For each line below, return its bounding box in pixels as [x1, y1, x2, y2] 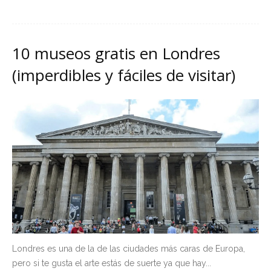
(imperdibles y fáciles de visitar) [12, 64, 235, 86]
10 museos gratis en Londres [12, 42, 220, 64]
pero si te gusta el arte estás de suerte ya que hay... [12, 258, 211, 268]
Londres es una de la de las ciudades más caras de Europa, [12, 243, 245, 253]
